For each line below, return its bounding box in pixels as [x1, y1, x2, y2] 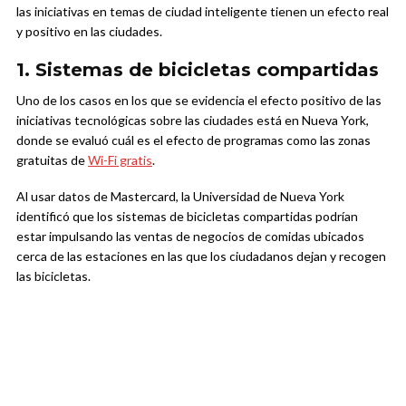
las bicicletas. [16, 268, 91, 285]
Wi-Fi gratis [88, 152, 152, 169]
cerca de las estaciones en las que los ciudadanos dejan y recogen [16, 248, 386, 265]
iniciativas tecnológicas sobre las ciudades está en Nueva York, [16, 112, 369, 129]
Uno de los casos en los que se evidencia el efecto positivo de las [16, 92, 382, 109]
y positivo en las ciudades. [16, 24, 162, 40]
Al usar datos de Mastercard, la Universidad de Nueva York [16, 188, 344, 205]
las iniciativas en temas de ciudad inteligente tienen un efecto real [16, 4, 389, 20]
